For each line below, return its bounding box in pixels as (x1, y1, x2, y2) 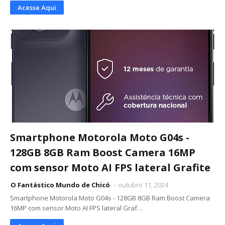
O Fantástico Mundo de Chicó (11, 180, 111, 189)
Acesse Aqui (18, 3, 56, 12)
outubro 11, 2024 (118, 180, 168, 189)
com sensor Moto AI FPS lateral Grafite (10, 161, 210, 174)
